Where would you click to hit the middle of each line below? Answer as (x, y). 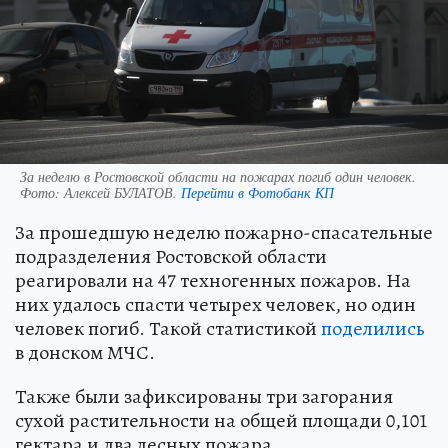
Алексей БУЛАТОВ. (122, 193)
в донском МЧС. (85, 353)
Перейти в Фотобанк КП (257, 193)
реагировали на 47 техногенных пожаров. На (213, 281)
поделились (373, 329)
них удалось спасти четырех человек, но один (215, 305)
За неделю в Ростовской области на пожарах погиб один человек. (218, 177)
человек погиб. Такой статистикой (168, 329)
